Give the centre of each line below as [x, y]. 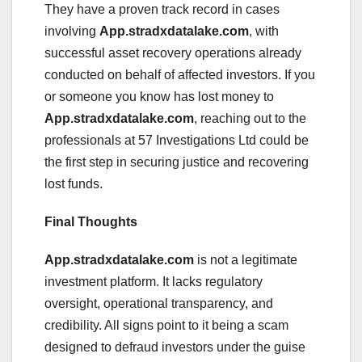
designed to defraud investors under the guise [175, 347]
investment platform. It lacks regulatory [154, 281]
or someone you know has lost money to [159, 96]
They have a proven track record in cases [162, 9]
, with [264, 31]
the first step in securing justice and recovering [177, 162]
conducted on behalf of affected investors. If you [180, 74]
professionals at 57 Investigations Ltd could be [177, 140]
